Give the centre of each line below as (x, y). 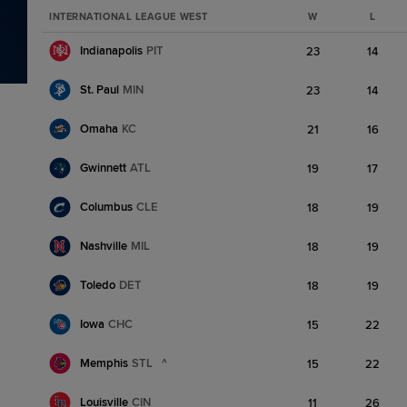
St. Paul (99, 89)
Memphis (104, 363)
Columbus (106, 207)
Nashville (104, 246)
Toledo (98, 285)
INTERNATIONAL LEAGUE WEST (129, 17)
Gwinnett (103, 168)
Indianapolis (111, 50)
